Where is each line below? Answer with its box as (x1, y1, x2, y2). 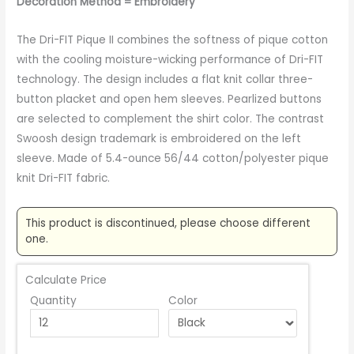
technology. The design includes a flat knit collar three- (17, 72, 314, 88)
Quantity (29, 293, 77, 309)
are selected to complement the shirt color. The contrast (17, 111, 325, 127)
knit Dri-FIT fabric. (17, 171, 111, 186)
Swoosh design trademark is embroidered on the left (17, 131, 302, 147)
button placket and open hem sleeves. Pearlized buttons (17, 92, 322, 107)
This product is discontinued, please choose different (25, 216, 311, 232)
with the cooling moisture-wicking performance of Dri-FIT (17, 52, 324, 68)
